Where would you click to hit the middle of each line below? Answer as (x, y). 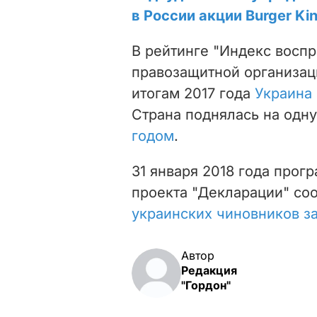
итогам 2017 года (193, 93)
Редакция (209, 270)
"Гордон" (206, 285)
